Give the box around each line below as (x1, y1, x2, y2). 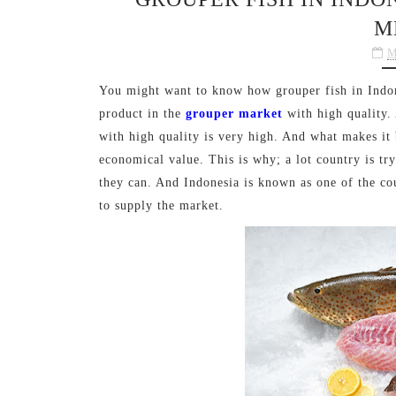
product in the (99, 107, 186, 120)
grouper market (186, 107, 283, 120)
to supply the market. (99, 199, 224, 212)
